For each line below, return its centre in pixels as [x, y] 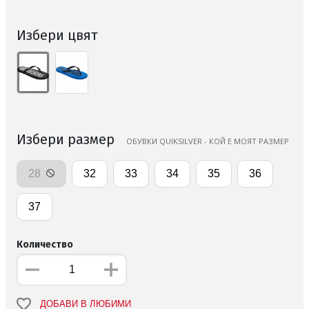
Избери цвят [57, 35]
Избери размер [67, 139]
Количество [45, 244]
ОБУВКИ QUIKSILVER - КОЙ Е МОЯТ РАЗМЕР [208, 141]
